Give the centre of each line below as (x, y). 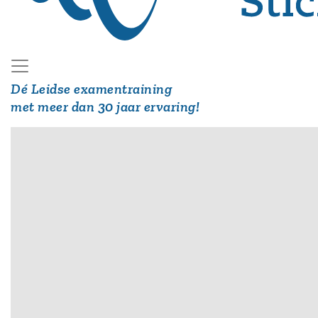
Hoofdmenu (49, 231)
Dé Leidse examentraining (91, 89)
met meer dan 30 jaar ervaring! (105, 107)
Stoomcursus (54, 247)
